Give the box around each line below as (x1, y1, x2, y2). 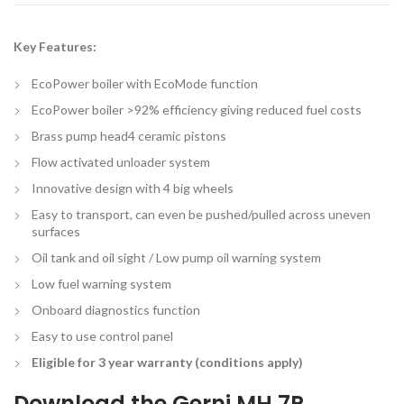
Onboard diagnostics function (32, 301, 200, 317)
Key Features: (14, 38, 96, 54)
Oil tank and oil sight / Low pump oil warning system (32, 249, 321, 265)
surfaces (32, 223, 80, 239)
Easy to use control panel (32, 327, 173, 344)
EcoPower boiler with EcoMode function (32, 75, 258, 91)
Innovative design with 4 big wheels (32, 179, 234, 196)
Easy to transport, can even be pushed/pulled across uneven (32, 206, 371, 222)
